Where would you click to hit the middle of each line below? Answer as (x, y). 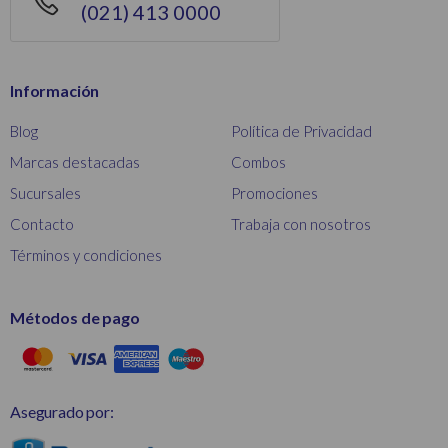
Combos (258, 162)
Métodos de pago (75, 318)
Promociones (274, 193)
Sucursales (45, 193)
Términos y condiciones (86, 255)
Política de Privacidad (301, 131)
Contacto (42, 224)
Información (55, 91)
